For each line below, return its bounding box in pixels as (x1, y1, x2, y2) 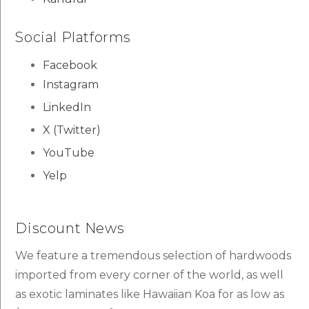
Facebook (43, 58, 98, 72)
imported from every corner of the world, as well (15, 268, 284, 281)
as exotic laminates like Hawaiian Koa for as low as (15, 287, 285, 301)
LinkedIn (43, 100, 92, 114)
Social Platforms (15, 28, 131, 46)
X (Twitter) (43, 123, 101, 137)
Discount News (15, 219, 125, 237)
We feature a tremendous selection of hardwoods (15, 248, 292, 262)
